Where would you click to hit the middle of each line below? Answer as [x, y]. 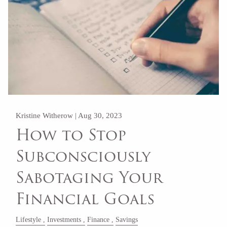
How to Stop [71, 135]
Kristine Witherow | [47, 115]
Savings [127, 219]
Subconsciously [83, 157]
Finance [99, 219]
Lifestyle [29, 219]
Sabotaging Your [89, 178]
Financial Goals [85, 199]
